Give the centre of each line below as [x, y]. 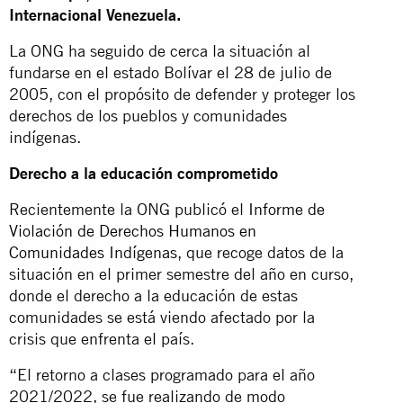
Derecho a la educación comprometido [143, 173]
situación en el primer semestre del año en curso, [181, 273]
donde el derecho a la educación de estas [153, 295]
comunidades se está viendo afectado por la [162, 317]
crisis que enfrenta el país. [102, 338]
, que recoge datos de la [260, 252]
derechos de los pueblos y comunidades [148, 115]
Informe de [287, 209]
